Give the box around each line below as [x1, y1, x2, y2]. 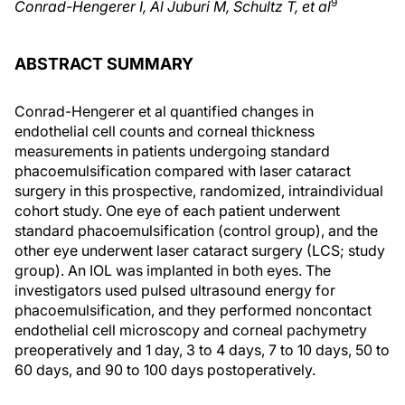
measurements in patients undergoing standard [14, 142, 330, 160]
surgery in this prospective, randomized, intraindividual [14, 182, 383, 200]
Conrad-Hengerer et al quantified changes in [14, 102, 314, 120]
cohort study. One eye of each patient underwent [14, 202, 340, 220]
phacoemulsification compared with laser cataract [14, 162, 351, 180]
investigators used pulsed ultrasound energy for [14, 281, 335, 299]
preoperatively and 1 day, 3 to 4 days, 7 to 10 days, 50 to [14, 341, 390, 359]
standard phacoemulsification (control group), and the [14, 221, 378, 240]
